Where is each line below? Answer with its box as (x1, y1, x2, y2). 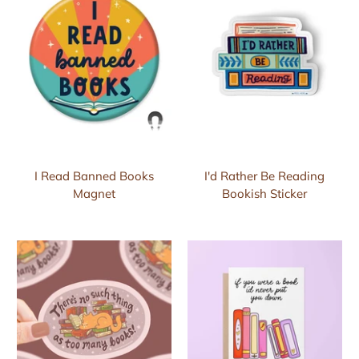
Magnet (73, 186, 116, 202)
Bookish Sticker (222, 186, 308, 202)
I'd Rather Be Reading (204, 168, 325, 184)
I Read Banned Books (34, 168, 155, 184)
